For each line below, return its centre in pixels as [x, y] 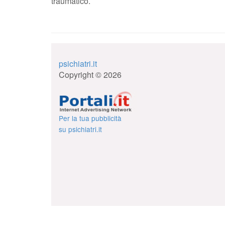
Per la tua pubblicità [90, 118]
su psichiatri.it [80, 129]
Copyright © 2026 [90, 75]
